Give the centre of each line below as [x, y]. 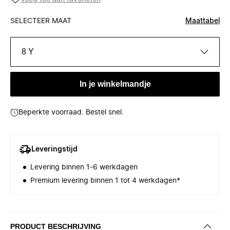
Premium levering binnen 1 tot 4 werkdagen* [105, 181]
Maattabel [203, 21]
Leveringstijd [54, 149]
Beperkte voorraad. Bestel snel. [71, 112]
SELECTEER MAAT [41, 21]
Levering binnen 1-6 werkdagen [84, 167]
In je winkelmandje [115, 84]
